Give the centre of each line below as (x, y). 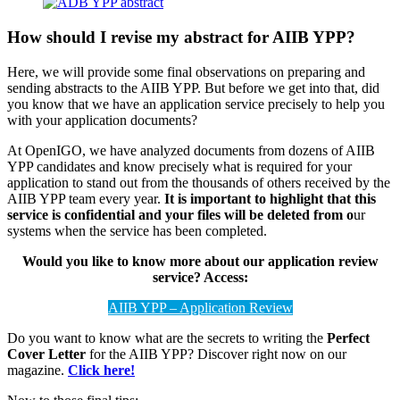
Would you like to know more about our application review (200, 261)
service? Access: (200, 277)
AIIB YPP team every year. (86, 198)
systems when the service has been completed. (137, 230)
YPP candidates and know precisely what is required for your (179, 166)
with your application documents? (102, 120)
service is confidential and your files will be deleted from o (180, 214)
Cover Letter (48, 354)
